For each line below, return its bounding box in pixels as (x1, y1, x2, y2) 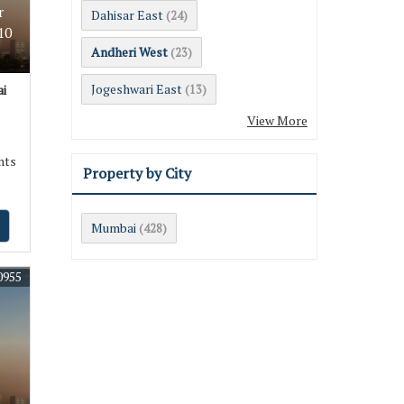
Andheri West (91, 42, 168, 60)
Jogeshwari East (91, 79, 182, 97)
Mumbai (91, 218, 136, 236)
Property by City (83, 162, 191, 183)
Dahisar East (91, 5, 163, 23)
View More (247, 111, 308, 129)
